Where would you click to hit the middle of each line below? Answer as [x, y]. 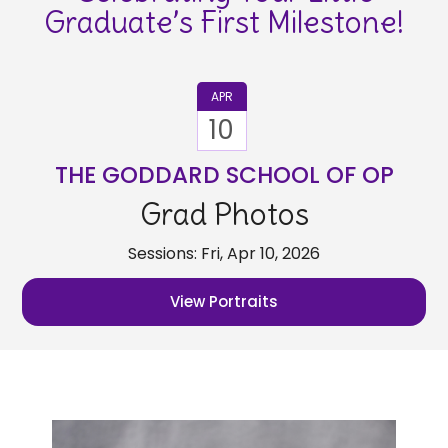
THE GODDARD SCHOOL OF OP [224, 174]
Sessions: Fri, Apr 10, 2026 [224, 253]
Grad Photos [224, 213]
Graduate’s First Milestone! [224, 21]
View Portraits [224, 301]
